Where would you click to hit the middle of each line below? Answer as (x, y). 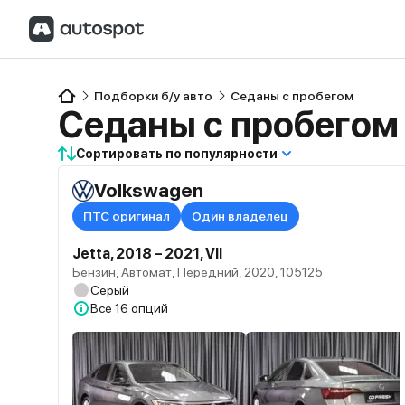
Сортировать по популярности (177, 154)
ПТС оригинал (127, 216)
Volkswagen (149, 190)
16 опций (141, 308)
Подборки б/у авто (153, 96)
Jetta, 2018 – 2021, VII (147, 254)
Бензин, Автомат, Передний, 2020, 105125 (198, 272)
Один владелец (240, 216)
